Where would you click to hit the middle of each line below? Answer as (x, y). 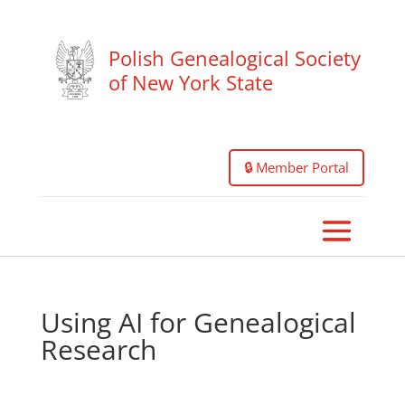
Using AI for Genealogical (198, 322)
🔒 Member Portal (297, 167)
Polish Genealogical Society (234, 57)
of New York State (190, 82)
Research (98, 349)
